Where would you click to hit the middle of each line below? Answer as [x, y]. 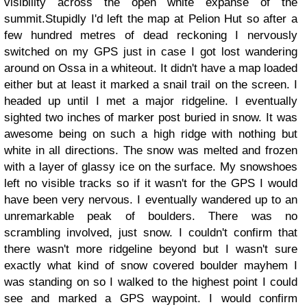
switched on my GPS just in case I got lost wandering [151, 52]
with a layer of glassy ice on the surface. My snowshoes [151, 167]
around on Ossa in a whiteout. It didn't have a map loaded [151, 68]
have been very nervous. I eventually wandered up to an [151, 200]
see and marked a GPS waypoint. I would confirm [151, 298]
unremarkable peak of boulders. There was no [151, 216]
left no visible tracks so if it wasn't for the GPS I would [151, 183]
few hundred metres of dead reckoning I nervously [151, 35]
